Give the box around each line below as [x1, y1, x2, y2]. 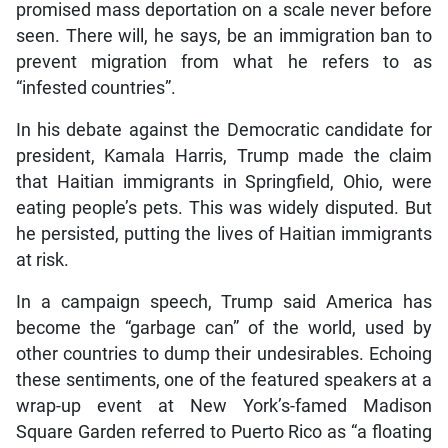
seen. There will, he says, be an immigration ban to [15, 25, 433, 46]
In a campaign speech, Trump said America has [15, 291, 433, 312]
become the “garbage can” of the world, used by [15, 317, 433, 338]
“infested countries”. [15, 77, 176, 98]
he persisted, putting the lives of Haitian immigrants [15, 223, 433, 244]
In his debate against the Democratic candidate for [15, 119, 433, 140]
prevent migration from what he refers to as [15, 51, 433, 72]
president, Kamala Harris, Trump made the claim [15, 145, 433, 166]
